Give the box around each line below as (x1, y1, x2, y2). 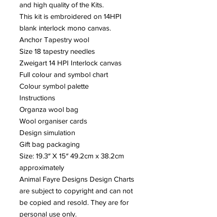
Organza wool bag (19, 105, 78, 113)
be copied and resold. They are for (19, 198, 129, 206)
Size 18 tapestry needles (19, 47, 95, 55)
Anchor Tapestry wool (19, 35, 89, 44)
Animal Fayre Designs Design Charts (19, 175, 134, 183)
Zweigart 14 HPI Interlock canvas (19, 59, 122, 67)
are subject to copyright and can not (19, 186, 133, 195)
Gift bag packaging (19, 140, 80, 148)
